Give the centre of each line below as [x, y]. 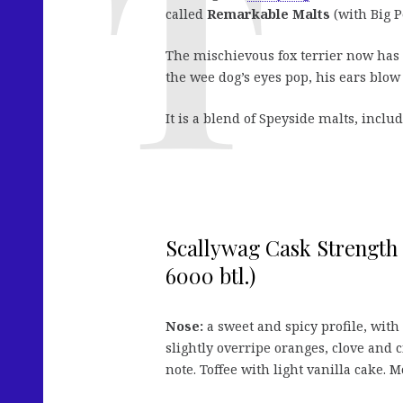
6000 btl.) [210, 276]
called [186, 14]
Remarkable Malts [269, 14]
